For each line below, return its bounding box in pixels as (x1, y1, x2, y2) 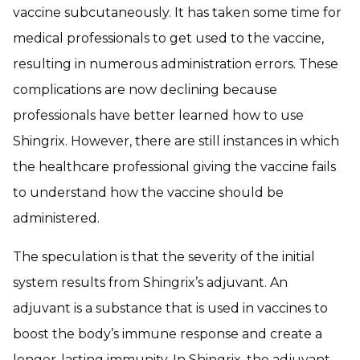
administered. (13, 210, 100, 226)
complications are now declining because (13, 81, 277, 97)
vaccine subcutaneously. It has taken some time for (13, 4, 342, 20)
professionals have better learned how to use (13, 107, 304, 123)
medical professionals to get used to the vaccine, (13, 30, 324, 46)
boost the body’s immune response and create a (13, 325, 322, 342)
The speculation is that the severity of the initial (13, 248, 315, 264)
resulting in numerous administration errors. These (13, 55, 338, 72)
